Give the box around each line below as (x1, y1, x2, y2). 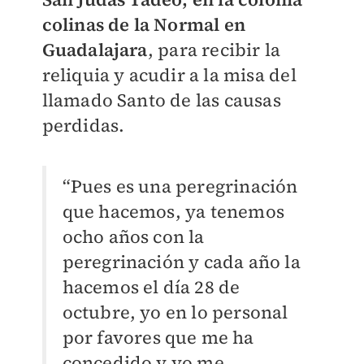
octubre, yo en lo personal (62, 300, 288, 324)
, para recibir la (147, 37, 281, 62)
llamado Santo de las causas (41, 88, 281, 112)
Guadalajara (41, 37, 148, 62)
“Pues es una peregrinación (62, 174, 298, 198)
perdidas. (41, 113, 125, 137)
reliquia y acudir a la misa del (41, 63, 297, 87)
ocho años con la (62, 224, 205, 249)
